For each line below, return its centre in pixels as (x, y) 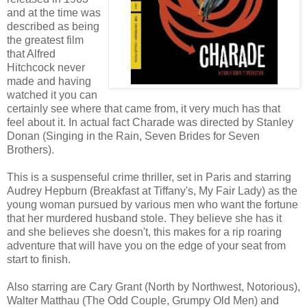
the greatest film (45, 40)
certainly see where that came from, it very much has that (144, 108)
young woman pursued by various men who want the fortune (152, 204)
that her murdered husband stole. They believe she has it (144, 218)
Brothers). (30, 149)
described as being (53, 26)
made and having (49, 81)
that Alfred (31, 53)
